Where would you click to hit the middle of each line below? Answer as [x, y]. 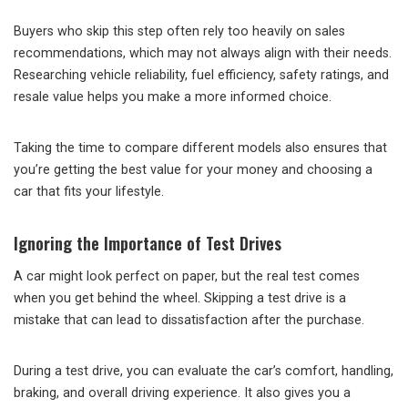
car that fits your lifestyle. [89, 192]
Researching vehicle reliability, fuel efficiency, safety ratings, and [201, 76]
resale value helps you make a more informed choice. [173, 97]
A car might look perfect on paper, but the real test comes [187, 277]
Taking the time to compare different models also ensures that [200, 148]
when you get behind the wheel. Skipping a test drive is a [180, 299]
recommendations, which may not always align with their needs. [203, 54]
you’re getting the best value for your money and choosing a [193, 170]
